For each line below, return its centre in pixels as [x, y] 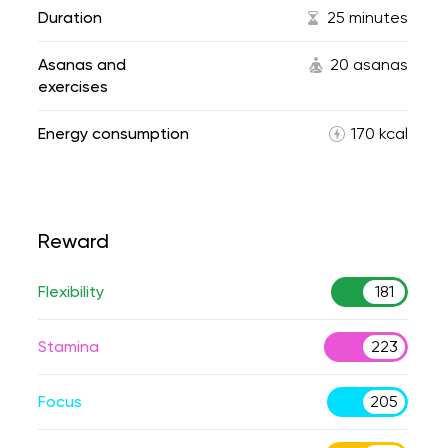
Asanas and [82, 64]
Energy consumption [113, 133]
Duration [70, 17]
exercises [73, 86]
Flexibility [71, 291]
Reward [73, 241]
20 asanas [369, 64]
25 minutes [367, 17]
